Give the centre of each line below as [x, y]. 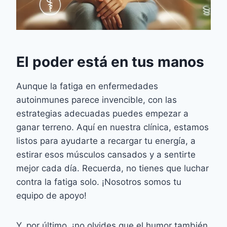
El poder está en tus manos [110, 62]
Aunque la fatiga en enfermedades [87, 86]
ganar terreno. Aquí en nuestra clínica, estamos [112, 127]
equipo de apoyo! [51, 196]
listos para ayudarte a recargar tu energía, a [106, 141]
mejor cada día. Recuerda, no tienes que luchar [112, 168]
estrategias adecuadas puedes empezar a [102, 114]
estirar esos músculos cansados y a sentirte [106, 155]
